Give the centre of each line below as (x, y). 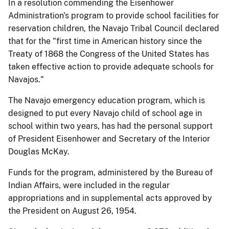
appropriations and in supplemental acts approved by (110, 198)
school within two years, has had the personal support (110, 126)
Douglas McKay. (39, 152)
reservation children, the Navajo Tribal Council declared (114, 28)
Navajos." (26, 79)
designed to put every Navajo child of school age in (105, 113)
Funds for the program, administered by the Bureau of (110, 173)
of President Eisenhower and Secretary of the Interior (109, 139)
